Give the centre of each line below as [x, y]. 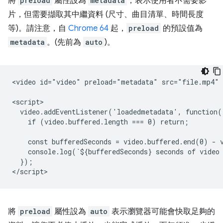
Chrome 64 [88, 29]
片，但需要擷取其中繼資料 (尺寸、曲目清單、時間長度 [106, 15]
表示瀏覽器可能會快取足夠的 [162, 212]
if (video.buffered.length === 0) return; [100, 122]
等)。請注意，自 [38, 29]
